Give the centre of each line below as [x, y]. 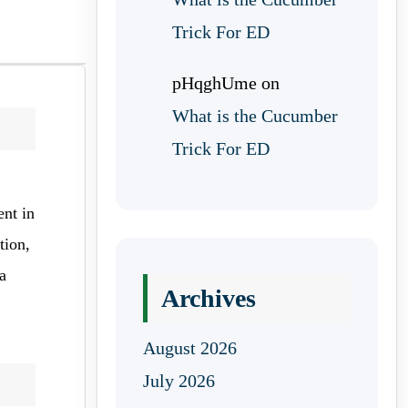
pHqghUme [214, 83]
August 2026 [190, 348]
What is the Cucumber [255, 116]
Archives [209, 298]
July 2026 [179, 381]
